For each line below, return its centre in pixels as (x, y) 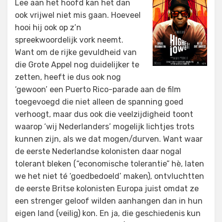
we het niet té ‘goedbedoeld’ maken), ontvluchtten (110, 176)
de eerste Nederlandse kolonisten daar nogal (98, 152)
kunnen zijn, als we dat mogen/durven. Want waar (109, 139)
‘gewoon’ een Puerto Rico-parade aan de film (98, 90)
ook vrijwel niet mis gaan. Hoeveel (78, 15)
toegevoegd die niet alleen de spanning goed (99, 102)
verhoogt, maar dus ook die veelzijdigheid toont (104, 114)
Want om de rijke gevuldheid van (76, 53)
